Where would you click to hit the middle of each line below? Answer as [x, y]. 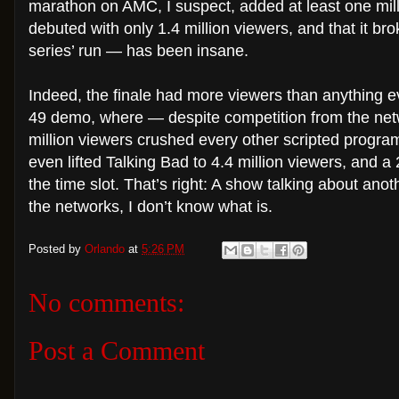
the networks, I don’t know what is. [151, 207]
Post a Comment [117, 350]
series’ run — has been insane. [138, 51]
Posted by [57, 249]
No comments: [106, 302]
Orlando [105, 249]
